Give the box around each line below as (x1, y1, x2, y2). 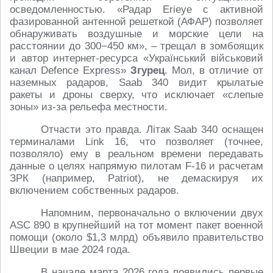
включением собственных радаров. (10, 185, 179, 197)
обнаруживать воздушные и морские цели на (10, 28, 263, 40)
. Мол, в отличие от (165, 65, 263, 77)
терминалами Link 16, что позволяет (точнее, (10, 136, 263, 148)
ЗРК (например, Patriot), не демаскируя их (10, 172, 263, 185)
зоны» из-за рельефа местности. (10, 101, 168, 113)
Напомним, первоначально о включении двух (41, 207, 263, 219)
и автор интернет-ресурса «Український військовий (10, 52, 263, 65)
